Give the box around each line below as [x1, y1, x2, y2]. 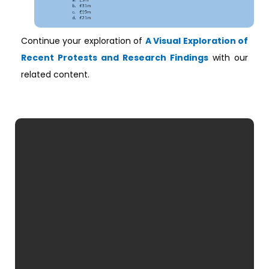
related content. [21, 68, 89, 81]
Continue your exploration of [21, 35, 145, 47]
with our [208, 52, 248, 64]
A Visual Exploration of [145, 35, 249, 47]
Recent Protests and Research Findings [21, 52, 208, 64]
